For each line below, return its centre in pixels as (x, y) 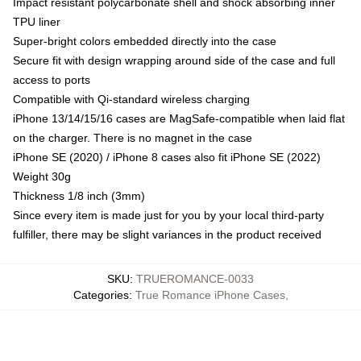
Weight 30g (42, 177)
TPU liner (37, 22)
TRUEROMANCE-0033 (195, 279)
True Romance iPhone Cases (210, 295)
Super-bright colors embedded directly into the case (145, 41)
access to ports (52, 80)
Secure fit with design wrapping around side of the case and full (174, 61)
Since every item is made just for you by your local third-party (168, 216)
